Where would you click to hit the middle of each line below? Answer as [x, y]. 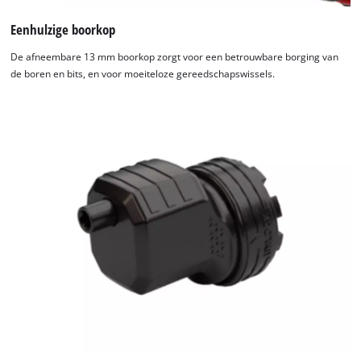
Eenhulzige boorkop [63, 29]
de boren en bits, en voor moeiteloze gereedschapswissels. [143, 73]
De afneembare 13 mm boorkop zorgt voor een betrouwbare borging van [175, 56]
